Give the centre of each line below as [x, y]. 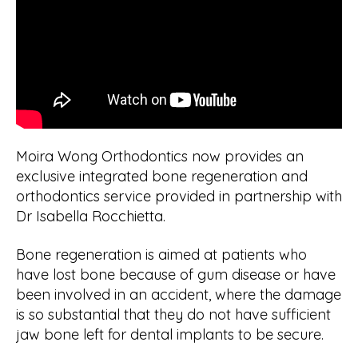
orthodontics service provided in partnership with [179, 196]
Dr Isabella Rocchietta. [91, 216]
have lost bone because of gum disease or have [176, 274]
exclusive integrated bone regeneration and [162, 176]
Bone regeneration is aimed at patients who [161, 254]
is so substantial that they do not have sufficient [173, 314]
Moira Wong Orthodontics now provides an [160, 156]
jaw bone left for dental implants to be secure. [170, 334]
